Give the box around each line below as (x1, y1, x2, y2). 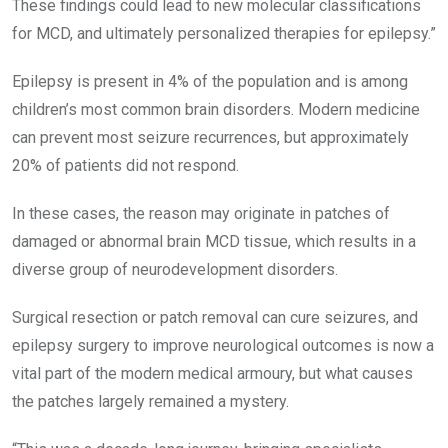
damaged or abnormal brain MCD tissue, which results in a (12, 231, 416, 251)
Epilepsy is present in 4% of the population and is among (12, 71, 408, 91)
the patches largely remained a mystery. (12, 391, 289, 411)
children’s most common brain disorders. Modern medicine (12, 99, 420, 119)
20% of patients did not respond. (12, 155, 239, 175)
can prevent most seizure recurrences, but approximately (12, 127, 409, 147)
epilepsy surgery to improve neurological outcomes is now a (12, 335, 434, 355)
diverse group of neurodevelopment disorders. (12, 259, 338, 279)
